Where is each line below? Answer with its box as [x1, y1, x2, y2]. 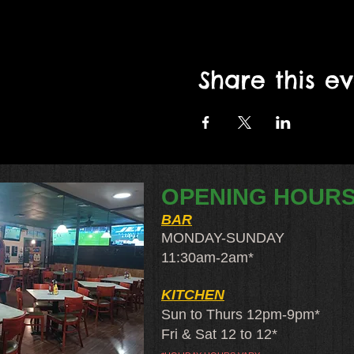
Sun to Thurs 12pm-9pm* [161, 307, 320, 322]
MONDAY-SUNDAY [161, 230, 284, 246]
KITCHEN [161, 287, 224, 303]
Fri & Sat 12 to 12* [161, 326, 277, 342]
